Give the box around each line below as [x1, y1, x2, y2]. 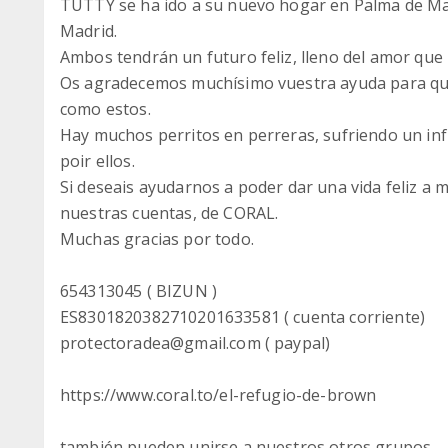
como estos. [60, 98, 151, 120]
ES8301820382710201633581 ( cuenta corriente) [60, 306, 426, 328]
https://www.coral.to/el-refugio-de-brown [60, 384, 377, 406]
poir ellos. [60, 150, 135, 172]
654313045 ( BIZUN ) [60, 280, 218, 302]
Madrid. [60, 20, 118, 42]
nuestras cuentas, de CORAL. [60, 202, 279, 224]
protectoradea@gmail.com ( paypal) [60, 332, 331, 354]
